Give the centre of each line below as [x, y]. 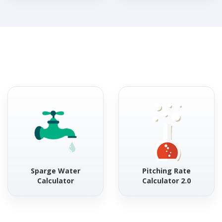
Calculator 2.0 [166, 181]
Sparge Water [55, 171]
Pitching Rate [166, 171]
